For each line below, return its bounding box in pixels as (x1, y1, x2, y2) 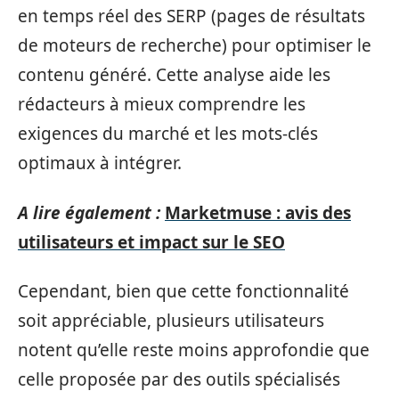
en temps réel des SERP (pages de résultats (18, 4, 365, 28)
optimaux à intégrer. (18, 151, 182, 175)
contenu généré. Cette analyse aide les (18, 63, 330, 86)
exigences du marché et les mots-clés (18, 122, 318, 145)
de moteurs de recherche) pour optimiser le (18, 34, 371, 57)
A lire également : (18, 200, 160, 224)
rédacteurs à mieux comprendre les (18, 93, 305, 116)
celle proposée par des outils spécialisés (18, 368, 340, 391)
